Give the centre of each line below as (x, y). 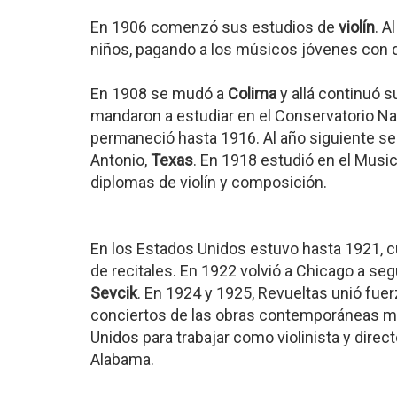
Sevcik (114, 293)
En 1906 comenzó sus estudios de (214, 27)
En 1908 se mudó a (159, 93)
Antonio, (121, 160)
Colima (252, 93)
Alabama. (122, 359)
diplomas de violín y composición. (209, 182)
